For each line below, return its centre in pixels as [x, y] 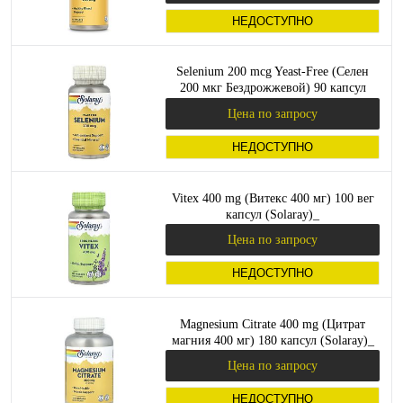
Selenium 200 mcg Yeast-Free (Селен [273, 72]
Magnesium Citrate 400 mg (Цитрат [273, 324]
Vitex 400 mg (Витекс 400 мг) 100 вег [273, 198]
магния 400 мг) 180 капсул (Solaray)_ [273, 340]
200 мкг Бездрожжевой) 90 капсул [273, 88]
